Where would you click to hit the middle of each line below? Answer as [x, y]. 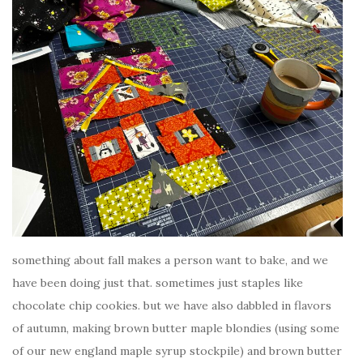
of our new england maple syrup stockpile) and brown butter [177, 351]
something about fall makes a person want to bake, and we [170, 261]
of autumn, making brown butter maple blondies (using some [176, 329]
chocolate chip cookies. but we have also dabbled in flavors [172, 306]
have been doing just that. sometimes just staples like [158, 283]
